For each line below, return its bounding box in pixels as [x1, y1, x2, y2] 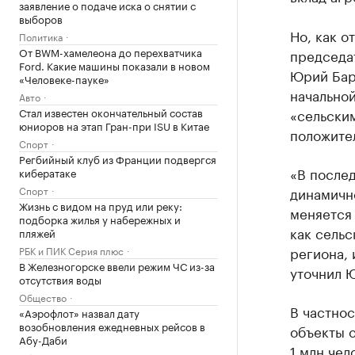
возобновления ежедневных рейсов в [19, 318, 205, 334]
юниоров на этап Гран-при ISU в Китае [19, 117, 209, 133]
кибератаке [19, 164, 76, 180]
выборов [19, 10, 63, 26]
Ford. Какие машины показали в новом [19, 57, 210, 73]
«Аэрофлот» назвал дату [19, 304, 139, 320]
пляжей [19, 224, 55, 240]
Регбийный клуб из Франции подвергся [19, 151, 216, 166]
